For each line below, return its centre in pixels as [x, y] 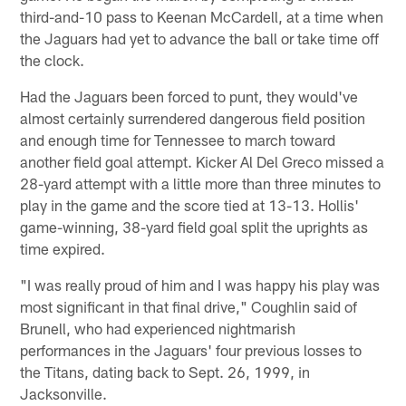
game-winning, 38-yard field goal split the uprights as [194, 226]
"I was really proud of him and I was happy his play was [200, 284]
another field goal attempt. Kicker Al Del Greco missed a [203, 161]
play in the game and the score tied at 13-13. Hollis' [190, 204]
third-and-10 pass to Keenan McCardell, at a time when [202, 16]
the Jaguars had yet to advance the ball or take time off [200, 38]
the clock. [53, 59]
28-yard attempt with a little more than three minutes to [201, 183]
